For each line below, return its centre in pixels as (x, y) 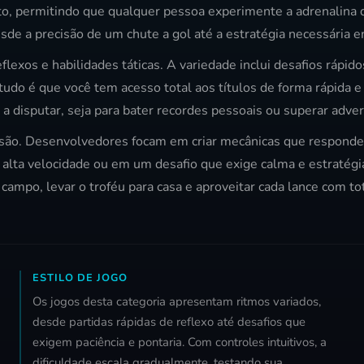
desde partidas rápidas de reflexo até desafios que (169, 322)
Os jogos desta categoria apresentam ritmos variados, (177, 302)
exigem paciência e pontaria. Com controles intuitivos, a (180, 342)
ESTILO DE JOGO (80, 278)
